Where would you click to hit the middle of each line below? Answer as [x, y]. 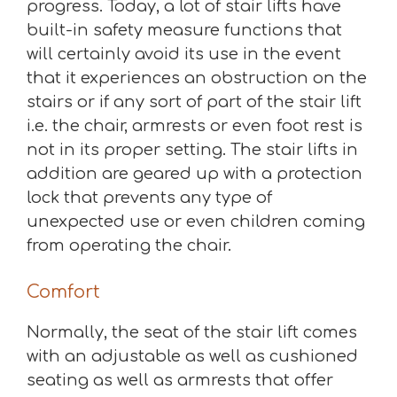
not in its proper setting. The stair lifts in [192, 150]
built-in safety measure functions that [184, 30]
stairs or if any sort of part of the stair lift [194, 102]
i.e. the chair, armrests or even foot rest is [195, 126]
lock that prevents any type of [149, 198]
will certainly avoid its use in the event [184, 54]
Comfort [63, 292]
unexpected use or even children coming [196, 222]
